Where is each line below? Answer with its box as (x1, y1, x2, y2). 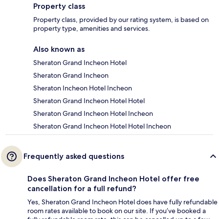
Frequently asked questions (23, 151, 124, 161)
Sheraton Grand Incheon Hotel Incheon (33, 109, 153, 118)
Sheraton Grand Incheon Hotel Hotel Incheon (33, 121, 171, 131)
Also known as (33, 44, 85, 54)
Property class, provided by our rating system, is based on (33, 15, 209, 24)
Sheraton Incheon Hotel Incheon (33, 83, 132, 92)
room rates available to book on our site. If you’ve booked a (27, 206, 206, 215)
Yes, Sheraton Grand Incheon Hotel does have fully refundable (27, 197, 218, 206)
